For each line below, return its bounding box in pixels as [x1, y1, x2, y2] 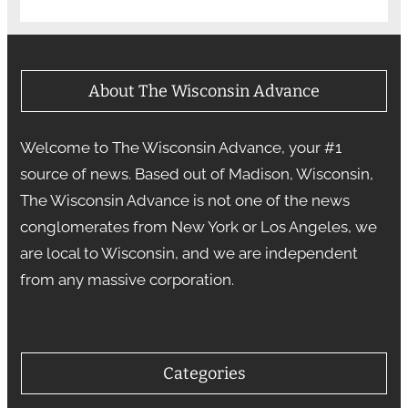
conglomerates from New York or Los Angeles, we [19, 217, 377, 236]
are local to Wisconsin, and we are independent [19, 243, 358, 262]
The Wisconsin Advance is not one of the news [19, 190, 350, 209]
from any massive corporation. [19, 270, 234, 289]
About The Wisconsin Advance [88, 80, 320, 101]
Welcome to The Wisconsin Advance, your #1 [19, 138, 342, 157]
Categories [162, 362, 246, 383]
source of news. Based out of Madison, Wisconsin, [19, 164, 373, 183]
